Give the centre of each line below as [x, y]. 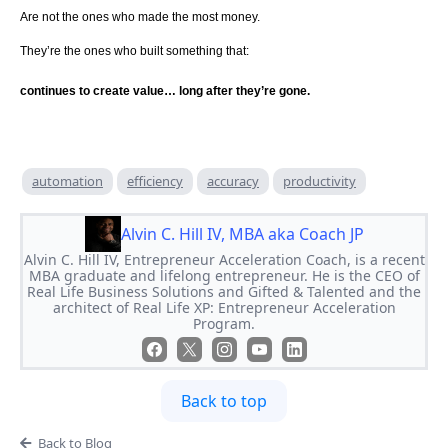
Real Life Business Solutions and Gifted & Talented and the [224, 292]
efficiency [155, 181]
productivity [319, 181]
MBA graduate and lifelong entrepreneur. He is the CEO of [224, 276]
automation [67, 181]
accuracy [233, 181]
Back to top [224, 401]
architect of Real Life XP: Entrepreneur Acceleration [224, 308]
